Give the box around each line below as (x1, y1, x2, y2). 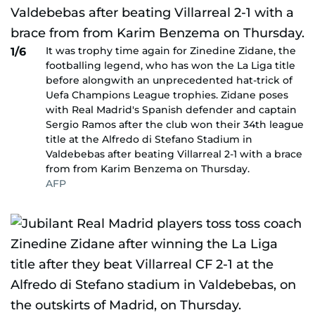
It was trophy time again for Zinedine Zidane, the (46, 44, 296, 57)
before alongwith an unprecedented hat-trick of (46, 74, 292, 86)
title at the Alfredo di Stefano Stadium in (46, 133, 252, 146)
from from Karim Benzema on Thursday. (46, 162, 250, 175)
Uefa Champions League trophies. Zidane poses (46, 89, 288, 101)
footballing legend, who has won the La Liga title (46, 59, 295, 72)
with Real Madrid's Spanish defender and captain (46, 103, 297, 116)
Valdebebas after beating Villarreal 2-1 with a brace (46, 148, 302, 160)
